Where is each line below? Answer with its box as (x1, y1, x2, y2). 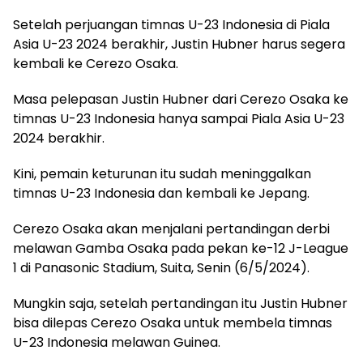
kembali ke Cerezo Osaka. (13, 54, 178, 74)
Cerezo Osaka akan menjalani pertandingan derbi (13, 220, 330, 239)
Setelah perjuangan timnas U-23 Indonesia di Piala (13, 15, 330, 35)
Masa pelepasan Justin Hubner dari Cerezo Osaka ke (13, 90, 348, 109)
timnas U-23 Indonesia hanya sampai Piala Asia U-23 (13, 109, 344, 129)
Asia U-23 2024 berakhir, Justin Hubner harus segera (13, 35, 345, 54)
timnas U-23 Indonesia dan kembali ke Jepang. (13, 184, 310, 203)
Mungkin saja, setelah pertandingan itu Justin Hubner (13, 294, 348, 314)
